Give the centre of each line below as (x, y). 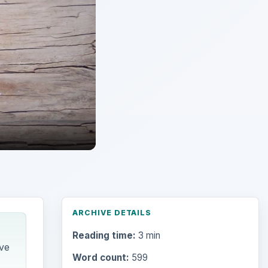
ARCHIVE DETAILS (112, 212)
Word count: (100, 258)
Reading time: (104, 236)
